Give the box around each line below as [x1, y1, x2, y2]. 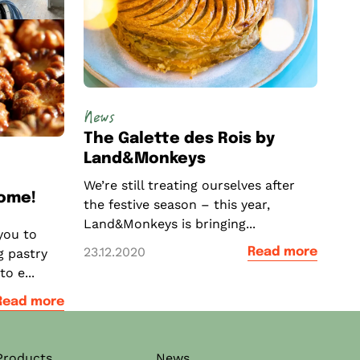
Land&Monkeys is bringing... [83, 215, 256, 231]
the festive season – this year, [83, 196, 270, 212]
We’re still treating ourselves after [83, 177, 295, 193]
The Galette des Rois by [83, 130, 275, 147]
